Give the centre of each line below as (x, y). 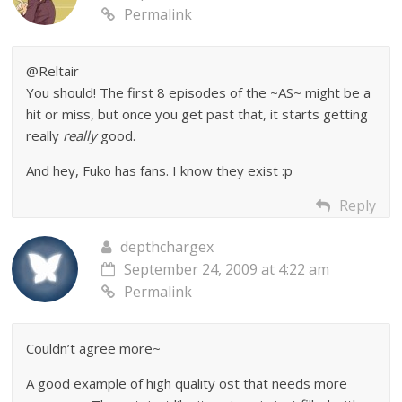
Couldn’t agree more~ (94, 349)
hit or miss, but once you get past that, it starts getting (197, 114)
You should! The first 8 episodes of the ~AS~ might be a (199, 93)
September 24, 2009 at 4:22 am (227, 270)
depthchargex (167, 247)
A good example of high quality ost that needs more (187, 384)
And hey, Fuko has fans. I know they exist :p (160, 171)
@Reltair (53, 71)
